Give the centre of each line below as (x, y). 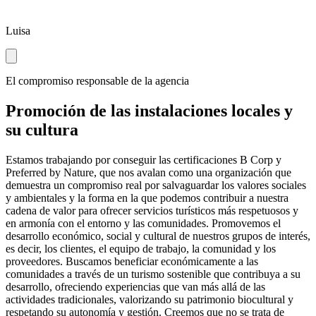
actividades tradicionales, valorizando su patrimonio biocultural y (150, 299)
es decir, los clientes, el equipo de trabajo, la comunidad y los (141, 248)
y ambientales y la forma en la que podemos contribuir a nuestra (147, 197)
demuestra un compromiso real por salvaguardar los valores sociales (156, 185)
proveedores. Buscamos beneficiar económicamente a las (132, 261)
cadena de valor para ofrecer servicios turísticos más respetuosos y (152, 210)
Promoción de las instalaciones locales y (149, 110)
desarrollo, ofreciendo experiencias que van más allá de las (135, 286)
